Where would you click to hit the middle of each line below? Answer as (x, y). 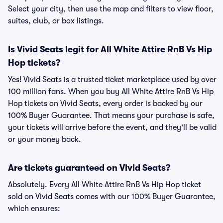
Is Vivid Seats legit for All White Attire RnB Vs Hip (110, 49)
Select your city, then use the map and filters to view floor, (111, 9)
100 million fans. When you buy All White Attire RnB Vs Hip (111, 92)
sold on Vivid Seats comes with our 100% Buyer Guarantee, (112, 197)
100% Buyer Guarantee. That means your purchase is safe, (111, 115)
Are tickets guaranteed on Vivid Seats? (89, 168)
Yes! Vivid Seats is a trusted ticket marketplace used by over (112, 80)
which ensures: (34, 209)
